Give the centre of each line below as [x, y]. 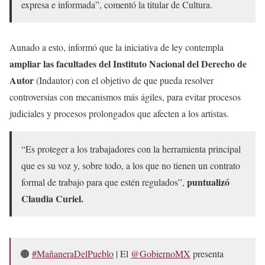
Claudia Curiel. [52, 198]
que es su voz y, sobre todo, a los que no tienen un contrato [131, 165]
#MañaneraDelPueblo [73, 253]
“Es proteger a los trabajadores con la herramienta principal [131, 149]
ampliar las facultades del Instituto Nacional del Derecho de [128, 64]
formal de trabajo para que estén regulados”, [103, 182]
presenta [207, 253]
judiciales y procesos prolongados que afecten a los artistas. [119, 113]
